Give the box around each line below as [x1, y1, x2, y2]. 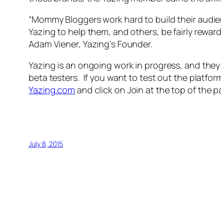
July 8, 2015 [29, 139, 63, 149]
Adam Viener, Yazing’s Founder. [29, 38, 152, 50]
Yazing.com [29, 84, 75, 96]
